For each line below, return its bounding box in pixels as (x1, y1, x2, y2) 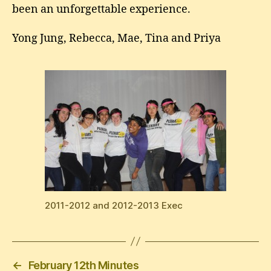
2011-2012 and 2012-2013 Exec (45, 199, 183, 211)
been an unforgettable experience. (12, 2, 191, 17)
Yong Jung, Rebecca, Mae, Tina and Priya (12, 31, 221, 45)
